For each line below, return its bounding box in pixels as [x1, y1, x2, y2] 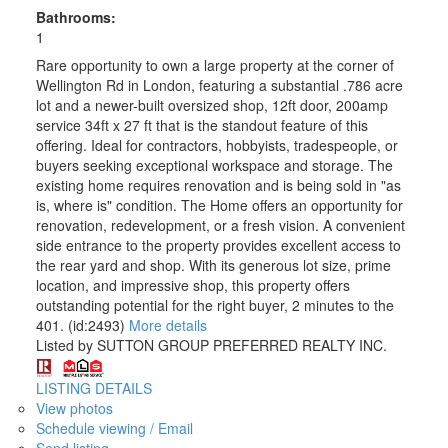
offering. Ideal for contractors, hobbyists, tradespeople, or [35, 135, 398, 156]
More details [128, 315, 207, 336]
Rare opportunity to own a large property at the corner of [35, 55, 394, 76]
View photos [35, 397, 113, 418]
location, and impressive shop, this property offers [35, 275, 350, 296]
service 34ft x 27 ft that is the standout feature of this [35, 115, 368, 136]
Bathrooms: [35, 7, 116, 28]
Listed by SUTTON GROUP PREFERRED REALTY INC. [35, 335, 387, 356]
